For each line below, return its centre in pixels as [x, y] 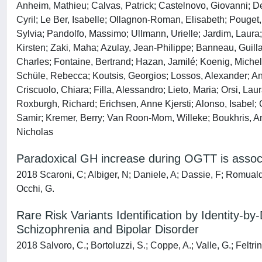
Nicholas [35, 132]
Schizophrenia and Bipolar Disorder [108, 229]
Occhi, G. [35, 189]
